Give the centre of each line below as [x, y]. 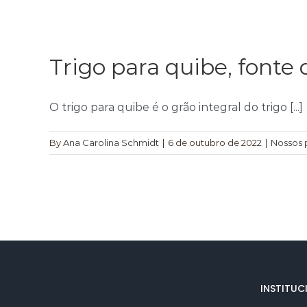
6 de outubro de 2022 [215, 143]
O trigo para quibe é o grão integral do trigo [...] [176, 107]
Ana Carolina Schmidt [111, 143]
